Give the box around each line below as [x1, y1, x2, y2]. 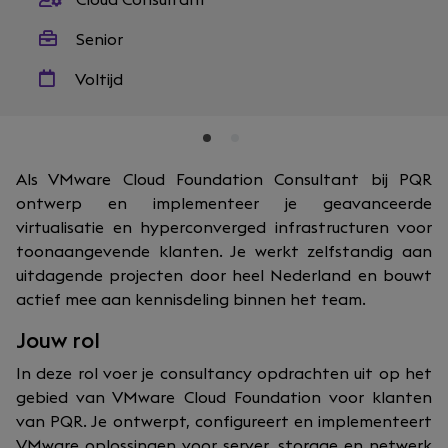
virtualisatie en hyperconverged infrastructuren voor [16, 220, 432, 236]
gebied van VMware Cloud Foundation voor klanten [16, 390, 432, 406]
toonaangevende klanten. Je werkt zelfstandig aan [16, 244, 432, 260]
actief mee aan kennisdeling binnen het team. [16, 292, 366, 308]
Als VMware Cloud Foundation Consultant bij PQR [16, 172, 432, 188]
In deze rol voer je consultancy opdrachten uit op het [16, 366, 432, 382]
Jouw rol [16, 330, 100, 352]
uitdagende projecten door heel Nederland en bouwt [16, 268, 432, 284]
